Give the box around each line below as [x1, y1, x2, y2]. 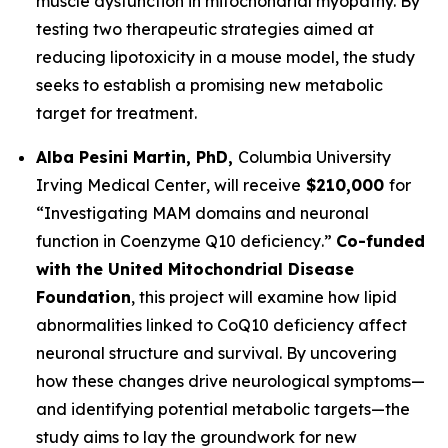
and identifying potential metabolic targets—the [36, 399, 410, 419]
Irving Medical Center [36, 175, 206, 195]
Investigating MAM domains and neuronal [44, 203, 369, 223]
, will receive [206, 175, 301, 195]
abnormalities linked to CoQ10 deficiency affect [36, 315, 407, 335]
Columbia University [238, 147, 391, 167]
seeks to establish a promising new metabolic [36, 75, 383, 95]
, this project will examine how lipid [131, 287, 397, 307]
